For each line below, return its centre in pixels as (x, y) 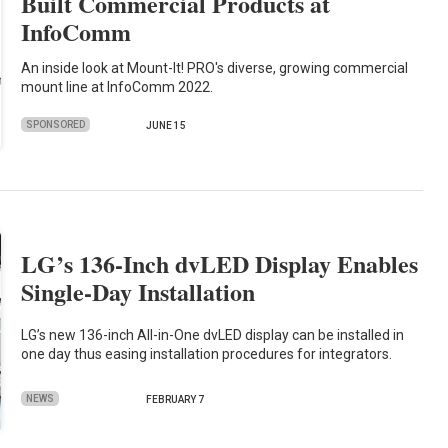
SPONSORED (56, 124)
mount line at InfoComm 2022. (117, 86)
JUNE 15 (166, 126)
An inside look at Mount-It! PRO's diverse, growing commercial (215, 67)
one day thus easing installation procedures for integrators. (207, 353)
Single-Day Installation (138, 292)
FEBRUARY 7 (175, 400)
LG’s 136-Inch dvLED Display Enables (220, 264)
